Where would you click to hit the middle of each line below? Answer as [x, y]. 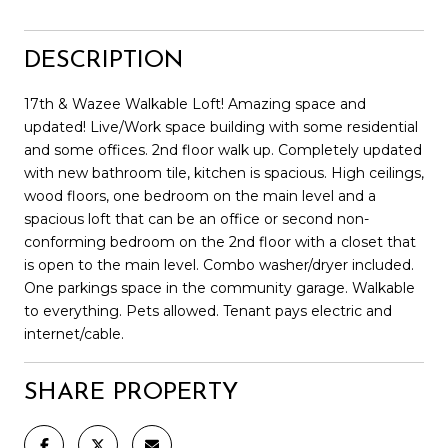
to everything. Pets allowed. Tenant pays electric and [208, 310]
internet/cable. [74, 333]
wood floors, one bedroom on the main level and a [200, 195]
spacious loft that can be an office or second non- [196, 218]
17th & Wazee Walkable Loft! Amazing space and [195, 103]
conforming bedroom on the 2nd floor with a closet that [220, 241]
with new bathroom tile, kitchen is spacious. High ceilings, [224, 172]
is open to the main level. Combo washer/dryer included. [219, 264]
